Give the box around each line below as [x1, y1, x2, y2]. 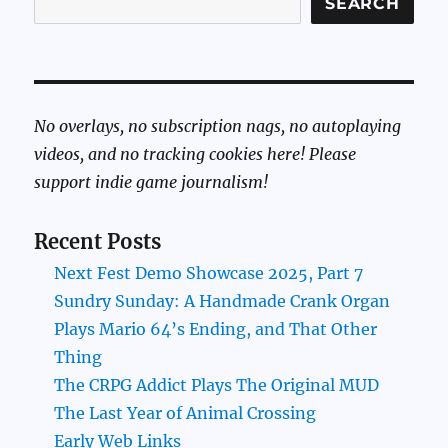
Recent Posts [34, 229, 162, 255]
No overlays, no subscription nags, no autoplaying [34, 116, 402, 137]
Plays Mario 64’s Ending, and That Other [54, 319, 378, 340]
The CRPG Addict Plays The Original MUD [54, 375, 380, 396]
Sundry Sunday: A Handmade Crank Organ [54, 291, 391, 312]
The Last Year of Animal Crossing [54, 403, 317, 424]
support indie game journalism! [34, 172, 269, 193]
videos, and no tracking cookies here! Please [34, 144, 357, 165]
